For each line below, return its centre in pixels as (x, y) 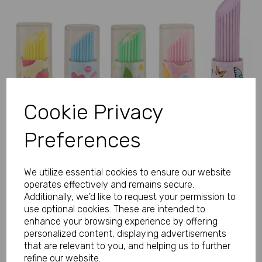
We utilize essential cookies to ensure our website (128, 172)
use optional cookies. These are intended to (115, 209)
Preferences (83, 140)
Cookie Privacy (94, 112)
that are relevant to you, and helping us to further (127, 246)
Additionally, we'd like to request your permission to (130, 197)
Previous (56, 99)
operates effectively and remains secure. (109, 185)
